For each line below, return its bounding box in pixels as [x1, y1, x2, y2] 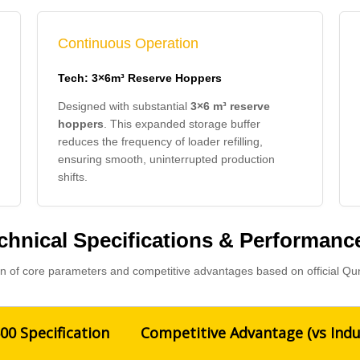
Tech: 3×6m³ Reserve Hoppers [58, 72, 222, 84]
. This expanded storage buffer [104, 117, 260, 130]
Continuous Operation [58, 35, 198, 51]
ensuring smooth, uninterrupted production [58, 153, 275, 166]
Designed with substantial [58, 100, 190, 112]
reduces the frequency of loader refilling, [58, 135, 263, 148]
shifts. [58, 170, 88, 183]
